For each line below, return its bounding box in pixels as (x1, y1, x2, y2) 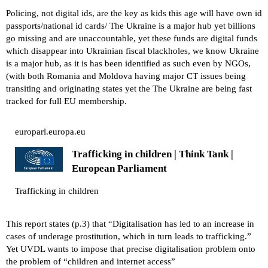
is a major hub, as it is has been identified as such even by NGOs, (6, 58, 251, 68)
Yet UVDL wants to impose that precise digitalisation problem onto (6, 243, 255, 254)
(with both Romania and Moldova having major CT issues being (6, 71, 246, 81)
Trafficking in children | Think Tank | (71, 148, 233, 160)
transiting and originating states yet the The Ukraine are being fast (6, 83, 252, 93)
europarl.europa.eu (15, 126, 86, 136)
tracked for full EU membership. (6, 96, 127, 106)
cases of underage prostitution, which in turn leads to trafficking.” (6, 231, 251, 241)
